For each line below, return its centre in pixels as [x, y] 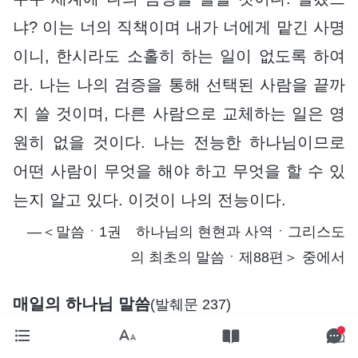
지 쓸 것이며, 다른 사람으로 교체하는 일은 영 [179, 113]
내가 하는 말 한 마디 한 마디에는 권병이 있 [187, 333]
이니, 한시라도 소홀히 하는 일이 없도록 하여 [179, 56]
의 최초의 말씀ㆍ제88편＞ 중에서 [238, 257]
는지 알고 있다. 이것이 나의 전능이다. [149, 199]
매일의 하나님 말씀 [82, 303]
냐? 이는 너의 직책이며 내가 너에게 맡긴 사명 [179, 27]
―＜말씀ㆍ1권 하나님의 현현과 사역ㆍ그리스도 [186, 231]
